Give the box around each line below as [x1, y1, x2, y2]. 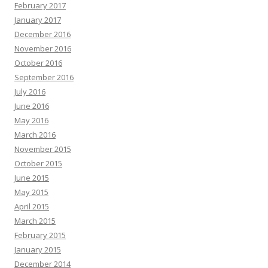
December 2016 [14, 29, 71, 39]
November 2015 [14, 144, 71, 154]
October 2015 [14, 158, 62, 169]
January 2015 [14, 244, 61, 255]
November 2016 [14, 43, 71, 54]
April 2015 [14, 201, 49, 212]
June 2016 [14, 100, 49, 111]
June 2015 [14, 172, 49, 183]
